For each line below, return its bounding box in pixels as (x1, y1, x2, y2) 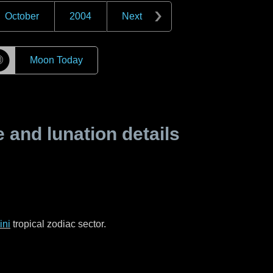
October (5, 11, 39, 21)
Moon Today (29, 55, 83, 65)
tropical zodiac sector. (10, 219, 106, 229)
